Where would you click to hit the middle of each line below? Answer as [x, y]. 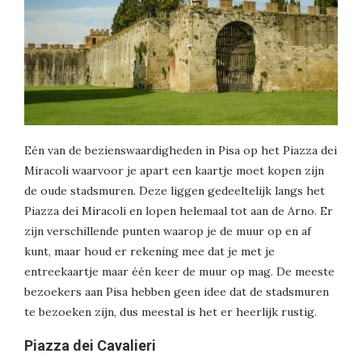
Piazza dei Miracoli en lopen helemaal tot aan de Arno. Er [179, 211]
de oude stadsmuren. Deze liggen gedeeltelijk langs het [175, 191]
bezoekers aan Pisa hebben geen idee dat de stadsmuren [177, 292]
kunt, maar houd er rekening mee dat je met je [149, 252]
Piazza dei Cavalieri [90, 346]
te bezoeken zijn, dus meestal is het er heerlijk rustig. [170, 312]
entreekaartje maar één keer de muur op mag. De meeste [179, 272]
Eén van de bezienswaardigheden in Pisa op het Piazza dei [181, 151]
